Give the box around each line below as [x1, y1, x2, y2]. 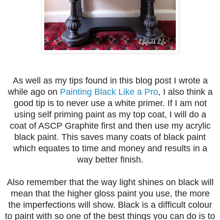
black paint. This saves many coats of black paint [14, 132, 206, 142]
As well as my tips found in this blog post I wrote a [12, 76, 208, 86]
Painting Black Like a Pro [59, 87, 158, 97]
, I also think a [158, 87, 213, 97]
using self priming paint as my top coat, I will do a [14, 110, 206, 120]
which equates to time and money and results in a [13, 143, 207, 154]
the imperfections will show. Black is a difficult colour [8, 200, 212, 210]
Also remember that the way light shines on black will [6, 177, 214, 188]
